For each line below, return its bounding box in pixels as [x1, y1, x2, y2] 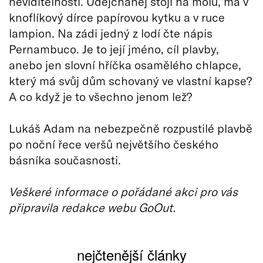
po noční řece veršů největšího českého [9, 136, 218, 151]
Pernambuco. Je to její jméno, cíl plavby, [9, 41, 219, 56]
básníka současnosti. [9, 152, 121, 167]
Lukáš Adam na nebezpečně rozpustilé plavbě [9, 120, 252, 135]
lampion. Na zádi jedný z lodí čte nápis [9, 25, 213, 40]
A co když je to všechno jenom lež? [9, 89, 192, 103]
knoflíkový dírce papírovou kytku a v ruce [9, 9, 225, 24]
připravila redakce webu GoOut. [9, 200, 176, 214]
